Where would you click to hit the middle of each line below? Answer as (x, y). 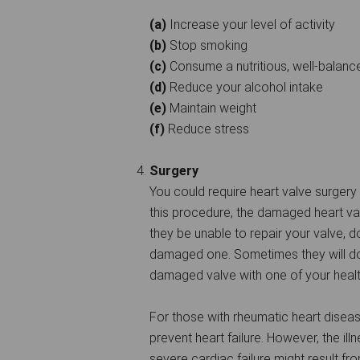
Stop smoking (207, 45)
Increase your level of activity (251, 24)
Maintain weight (211, 108)
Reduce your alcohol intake (245, 87)
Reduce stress (207, 129)
